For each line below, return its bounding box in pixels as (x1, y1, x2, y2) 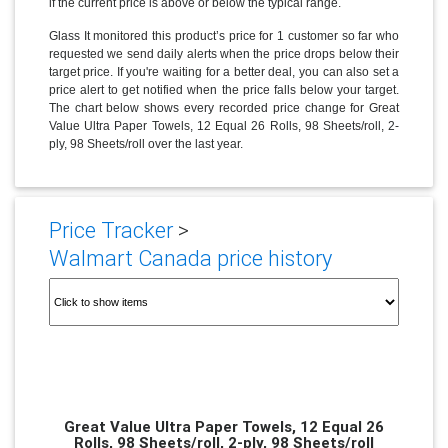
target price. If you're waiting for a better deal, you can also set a (48, 64, 400, 79)
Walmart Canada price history (48, 245, 332, 273)
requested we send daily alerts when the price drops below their (48, 46, 400, 61)
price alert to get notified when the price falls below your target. (48, 82, 400, 97)
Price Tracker (48, 217, 173, 245)
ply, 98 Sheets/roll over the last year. (48, 136, 243, 151)
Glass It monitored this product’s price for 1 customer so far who (48, 28, 400, 43)
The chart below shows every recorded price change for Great (48, 100, 400, 115)
